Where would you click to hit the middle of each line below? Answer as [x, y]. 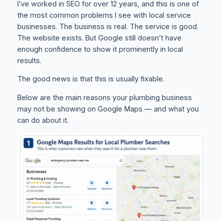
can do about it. [43, 120]
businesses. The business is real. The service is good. [108, 26]
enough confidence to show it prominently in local [100, 49]
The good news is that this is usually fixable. [91, 79]
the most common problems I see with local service [104, 15]
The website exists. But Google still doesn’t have [99, 38]
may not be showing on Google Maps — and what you [108, 109]
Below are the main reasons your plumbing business [104, 97]
